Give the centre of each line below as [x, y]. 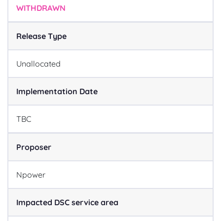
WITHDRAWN [41, 8]
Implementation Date [57, 91]
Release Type [41, 36]
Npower [31, 175]
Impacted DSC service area [67, 202]
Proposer [34, 147]
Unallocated [38, 64]
